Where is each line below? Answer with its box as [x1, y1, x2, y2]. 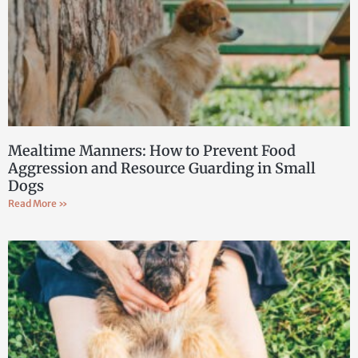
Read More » [8, 197, 68, 209]
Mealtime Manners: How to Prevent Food [8, 141, 296, 160]
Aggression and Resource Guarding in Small [8, 158, 316, 177]
